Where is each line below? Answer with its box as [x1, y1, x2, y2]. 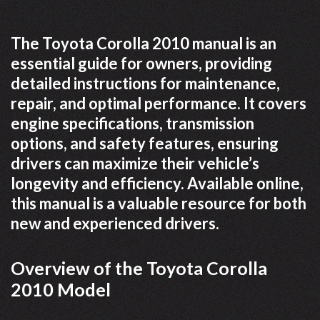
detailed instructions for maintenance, [11, 73, 280, 93]
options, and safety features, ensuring [11, 133, 279, 153]
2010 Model [11, 278, 111, 300]
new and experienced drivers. [11, 213, 219, 233]
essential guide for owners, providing [11, 53, 272, 73]
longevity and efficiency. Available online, [11, 173, 304, 193]
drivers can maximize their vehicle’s [11, 153, 259, 173]
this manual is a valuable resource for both [11, 193, 306, 213]
